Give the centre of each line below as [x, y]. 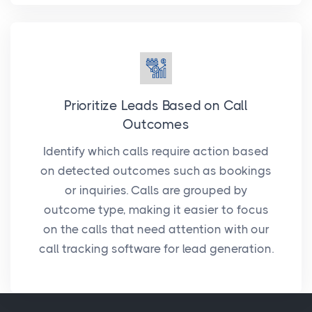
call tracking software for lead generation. [156, 249]
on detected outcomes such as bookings [156, 171]
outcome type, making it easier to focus [156, 210]
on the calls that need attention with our [156, 229]
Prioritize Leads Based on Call [156, 106]
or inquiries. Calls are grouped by [156, 190]
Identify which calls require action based [156, 151]
